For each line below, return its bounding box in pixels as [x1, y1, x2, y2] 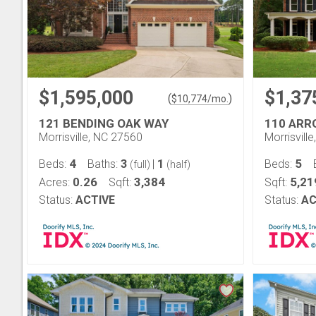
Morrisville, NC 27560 [39, 130, 142, 144]
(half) [164, 159, 190, 170]
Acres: [39, 176, 73, 189]
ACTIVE [75, 193, 115, 207]
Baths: [87, 157, 121, 171]
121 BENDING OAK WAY [39, 116, 169, 130]
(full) [128, 159, 152, 170]
